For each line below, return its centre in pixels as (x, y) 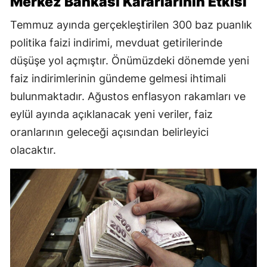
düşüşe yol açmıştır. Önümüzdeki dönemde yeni (130, 61)
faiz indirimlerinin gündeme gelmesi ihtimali (118, 79)
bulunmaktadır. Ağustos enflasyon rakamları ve (128, 97)
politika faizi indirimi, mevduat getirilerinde (116, 43)
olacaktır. (33, 150)
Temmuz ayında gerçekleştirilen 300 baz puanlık (131, 25)
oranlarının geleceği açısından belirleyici (109, 132)
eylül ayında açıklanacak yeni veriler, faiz (111, 114)
